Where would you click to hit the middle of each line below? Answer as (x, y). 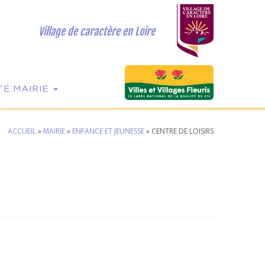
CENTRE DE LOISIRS (182, 131)
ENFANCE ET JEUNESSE (108, 131)
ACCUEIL (22, 131)
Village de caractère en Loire (96, 31)
